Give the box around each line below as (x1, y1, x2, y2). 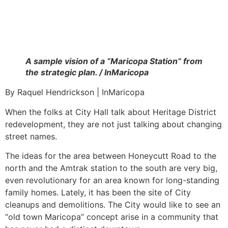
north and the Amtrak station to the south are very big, (5, 163, 217, 174)
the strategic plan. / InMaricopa (25, 67, 149, 78)
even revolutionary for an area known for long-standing (5, 175, 219, 186)
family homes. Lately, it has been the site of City (5, 187, 191, 198)
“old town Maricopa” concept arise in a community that (5, 212, 218, 222)
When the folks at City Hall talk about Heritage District (5, 106, 216, 117)
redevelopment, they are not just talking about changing (5, 119, 222, 129)
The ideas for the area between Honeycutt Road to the (5, 151, 216, 161)
